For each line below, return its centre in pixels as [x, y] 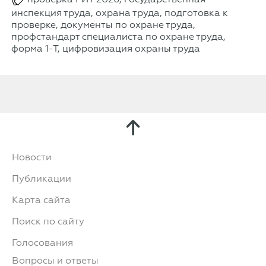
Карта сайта [41, 199]
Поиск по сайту [48, 221]
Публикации [42, 178]
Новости [32, 157]
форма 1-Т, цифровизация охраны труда [105, 48]
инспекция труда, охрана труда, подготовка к [119, 12]
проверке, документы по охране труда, [103, 24]
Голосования [42, 242]
